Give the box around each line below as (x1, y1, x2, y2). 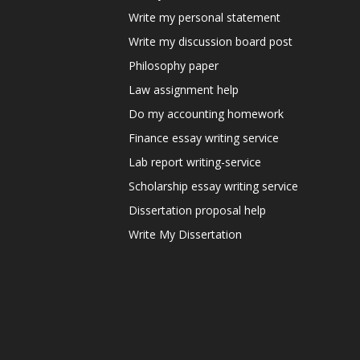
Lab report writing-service (129, 153, 261, 170)
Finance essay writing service (129, 129, 279, 145)
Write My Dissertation (129, 226, 242, 242)
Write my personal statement (129, 9, 280, 25)
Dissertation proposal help (129, 202, 266, 218)
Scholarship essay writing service (129, 178, 298, 194)
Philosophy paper (129, 57, 219, 73)
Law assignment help (129, 81, 239, 97)
